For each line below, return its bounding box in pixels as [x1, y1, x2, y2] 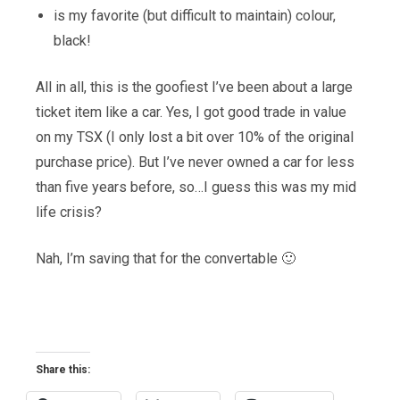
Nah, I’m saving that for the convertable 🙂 [36, 250, 296, 268]
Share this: [36, 363, 90, 377]
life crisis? [36, 204, 102, 221]
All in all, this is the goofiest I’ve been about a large [36, 79, 353, 96]
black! [54, 32, 91, 50]
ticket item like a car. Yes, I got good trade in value [36, 104, 346, 121]
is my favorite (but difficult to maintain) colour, [54, 7, 336, 25]
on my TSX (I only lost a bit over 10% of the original [36, 129, 354, 146]
